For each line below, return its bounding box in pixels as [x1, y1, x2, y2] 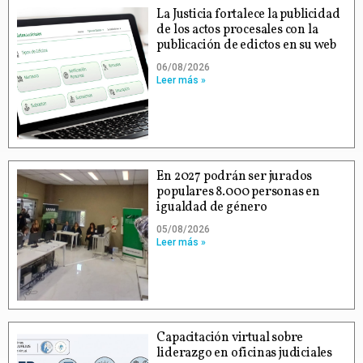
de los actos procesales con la [156, 21, 318, 40]
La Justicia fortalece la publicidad [156, 6, 340, 24]
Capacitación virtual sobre [156, 328, 304, 347]
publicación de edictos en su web [156, 36, 336, 55]
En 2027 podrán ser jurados [156, 167, 313, 186]
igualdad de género [156, 198, 267, 216]
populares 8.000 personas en [156, 182, 320, 201]
